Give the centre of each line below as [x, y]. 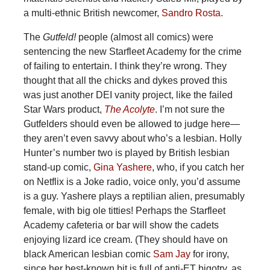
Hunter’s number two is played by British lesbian [126, 153]
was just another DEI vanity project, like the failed [128, 95]
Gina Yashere [121, 168]
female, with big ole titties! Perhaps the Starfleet [124, 211]
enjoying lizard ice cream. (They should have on [125, 240]
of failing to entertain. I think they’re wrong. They [125, 66]
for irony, [209, 254]
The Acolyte [129, 110]
